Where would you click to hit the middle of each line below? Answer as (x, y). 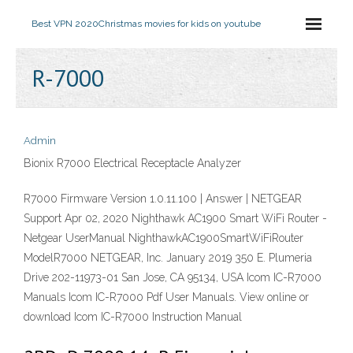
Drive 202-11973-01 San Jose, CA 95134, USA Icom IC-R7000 (173, 277)
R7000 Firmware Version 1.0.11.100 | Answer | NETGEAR (163, 199)
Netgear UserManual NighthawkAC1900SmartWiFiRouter (163, 238)
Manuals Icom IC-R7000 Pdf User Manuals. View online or (166, 297)
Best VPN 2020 (65, 24)
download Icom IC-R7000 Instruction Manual (133, 317)
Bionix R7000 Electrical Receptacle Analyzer (132, 163)
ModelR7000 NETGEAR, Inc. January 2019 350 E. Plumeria (168, 258)
